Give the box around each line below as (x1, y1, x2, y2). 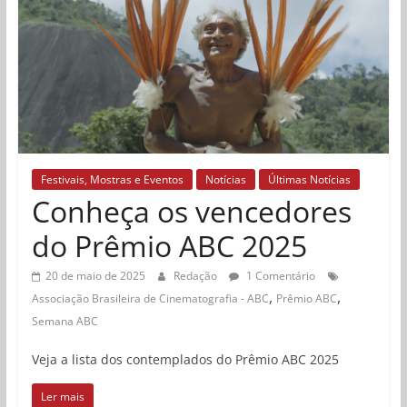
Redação (173, 267, 220, 283)
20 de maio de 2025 (45, 267, 145, 283)
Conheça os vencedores (31, 191, 352, 231)
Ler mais (40, 388, 84, 404)
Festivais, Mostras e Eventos (40, 171, 184, 187)
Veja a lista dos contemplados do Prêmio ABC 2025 (31, 350, 339, 368)
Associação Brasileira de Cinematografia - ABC (31, 290, 269, 306)
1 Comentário (243, 267, 315, 283)
